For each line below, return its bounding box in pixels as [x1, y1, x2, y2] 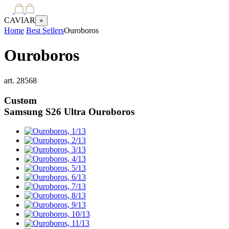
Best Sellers [26, 26, 64, 35]
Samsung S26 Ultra [4, 106, 86, 117]
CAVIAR [4, 16, 35, 25]
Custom [4, 95, 37, 106]
